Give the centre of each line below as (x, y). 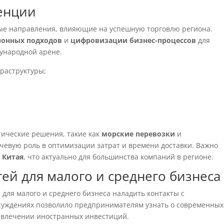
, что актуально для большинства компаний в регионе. (119, 157)
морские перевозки (138, 134)
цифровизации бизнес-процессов (133, 40)
